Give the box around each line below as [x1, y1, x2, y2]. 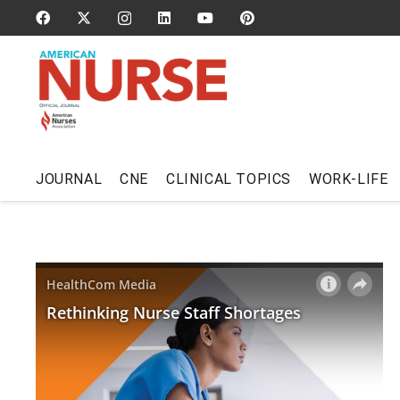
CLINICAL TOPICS [166, 170, 292, 187]
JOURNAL [36, 170, 103, 187]
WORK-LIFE [309, 170, 388, 187]
